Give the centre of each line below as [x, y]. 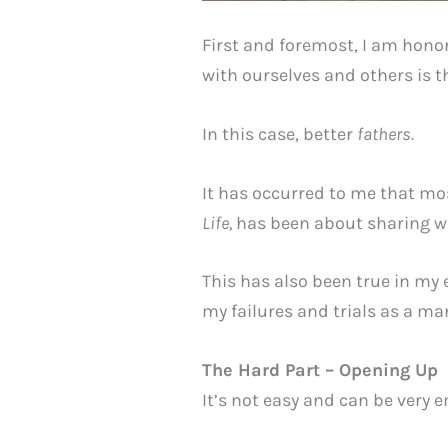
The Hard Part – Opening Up [320, 370]
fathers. [385, 133]
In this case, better [279, 133]
